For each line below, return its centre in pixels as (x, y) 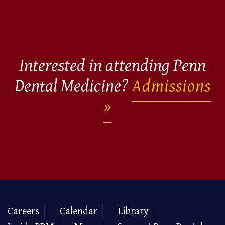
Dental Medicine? (73, 86)
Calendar (79, 212)
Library (133, 212)
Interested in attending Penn (113, 66)
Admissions (171, 86)
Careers (23, 212)
